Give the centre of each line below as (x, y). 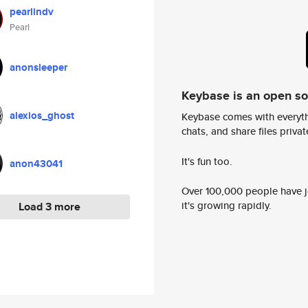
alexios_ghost (42, 115)
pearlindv (32, 12)
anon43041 (36, 164)
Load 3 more (49, 207)
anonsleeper (38, 67)
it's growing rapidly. (227, 206)
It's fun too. (207, 161)
